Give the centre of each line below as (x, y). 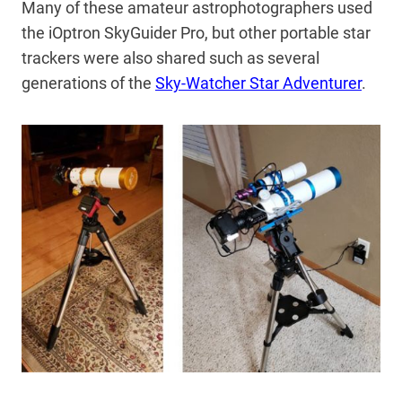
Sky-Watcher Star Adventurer (258, 83)
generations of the (88, 83)
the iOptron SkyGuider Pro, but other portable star (196, 33)
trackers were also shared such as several (170, 58)
